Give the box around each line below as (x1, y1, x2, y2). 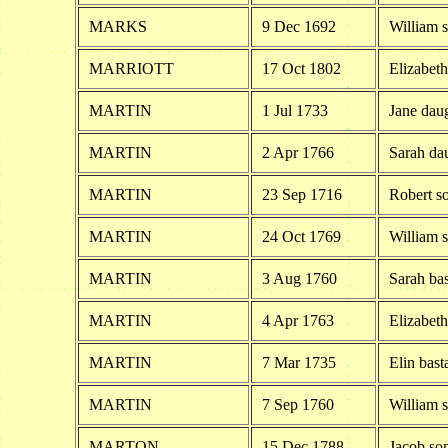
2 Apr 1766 (261, 143, 334, 161)
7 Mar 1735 (261, 353, 336, 371)
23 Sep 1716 (261, 185, 342, 203)
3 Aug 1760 (261, 269, 337, 287)
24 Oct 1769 (261, 227, 341, 245)
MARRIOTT (88, 59, 174, 77)
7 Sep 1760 (261, 395, 334, 413)
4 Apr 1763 (261, 311, 334, 329)
